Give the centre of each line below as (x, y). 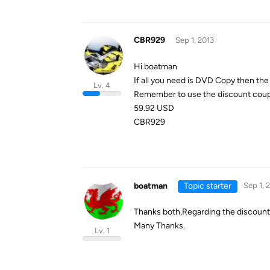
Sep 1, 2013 (194, 40)
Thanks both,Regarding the (185, 212)
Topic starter (207, 186)
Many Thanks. (159, 226)
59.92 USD (154, 108)
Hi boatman (155, 67)
